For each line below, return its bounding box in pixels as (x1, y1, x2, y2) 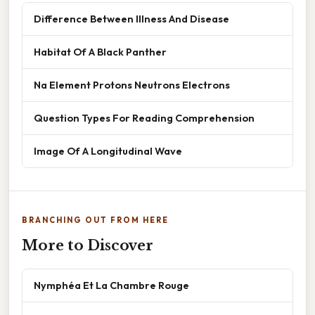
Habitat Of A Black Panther (34, 44, 167, 58)
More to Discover (22, 236, 153, 254)
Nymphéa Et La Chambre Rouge (34, 278, 189, 292)
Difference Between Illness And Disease (34, 11, 229, 25)
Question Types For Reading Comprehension (34, 110, 255, 124)
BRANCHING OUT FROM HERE (22, 214, 169, 225)
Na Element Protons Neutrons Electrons (34, 77, 230, 91)
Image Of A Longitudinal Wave (34, 143, 182, 157)
